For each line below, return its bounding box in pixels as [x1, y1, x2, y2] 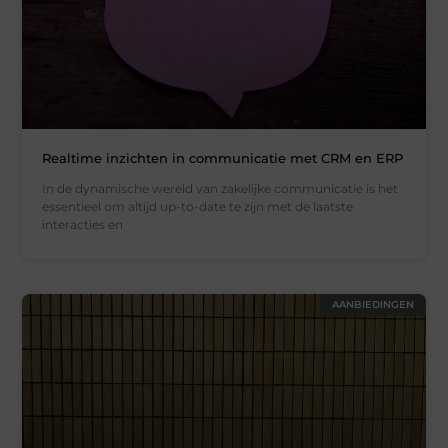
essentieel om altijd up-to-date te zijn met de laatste [42, 199, 354, 215]
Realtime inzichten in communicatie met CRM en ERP [42, 150, 404, 167]
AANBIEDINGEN [331, 298, 414, 312]
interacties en [42, 217, 124, 233]
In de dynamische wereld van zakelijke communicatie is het [42, 181, 399, 197]
